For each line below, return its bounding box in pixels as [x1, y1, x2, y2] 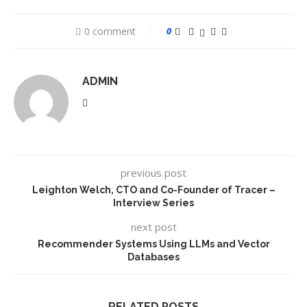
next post [130, 220, 177, 234]
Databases [127, 251, 180, 262]
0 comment [84, 25, 136, 38]
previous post [121, 166, 186, 180]
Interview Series [113, 197, 194, 208]
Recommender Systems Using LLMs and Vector [37, 238, 270, 249]
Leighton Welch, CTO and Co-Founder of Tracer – [32, 184, 275, 195]
